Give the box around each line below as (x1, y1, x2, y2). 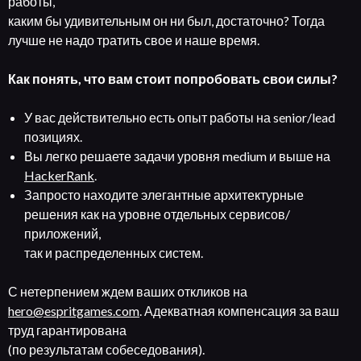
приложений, (24, 226, 101, 241)
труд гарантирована (8, 322, 127, 338)
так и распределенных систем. (24, 245, 203, 260)
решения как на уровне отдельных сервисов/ (24, 206, 290, 222)
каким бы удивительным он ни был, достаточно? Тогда (8, 13, 325, 28)
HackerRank (24, 168, 94, 183)
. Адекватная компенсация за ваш (139, 303, 339, 318)
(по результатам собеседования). (8, 342, 205, 357)
